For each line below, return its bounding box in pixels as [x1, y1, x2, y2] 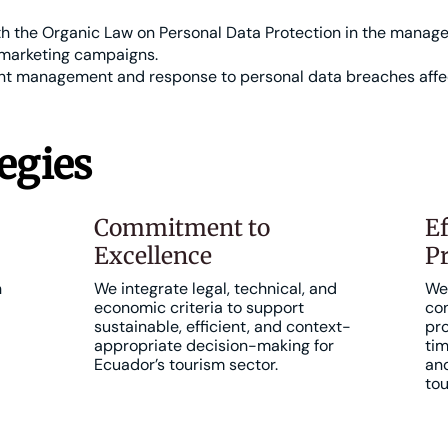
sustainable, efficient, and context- [94, 316, 351, 337]
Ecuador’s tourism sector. [94, 354, 278, 375]
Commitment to [94, 213, 270, 242]
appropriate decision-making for [94, 335, 334, 356]
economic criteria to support [94, 297, 304, 318]
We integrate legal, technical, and [94, 278, 337, 299]
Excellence [94, 241, 212, 270]
